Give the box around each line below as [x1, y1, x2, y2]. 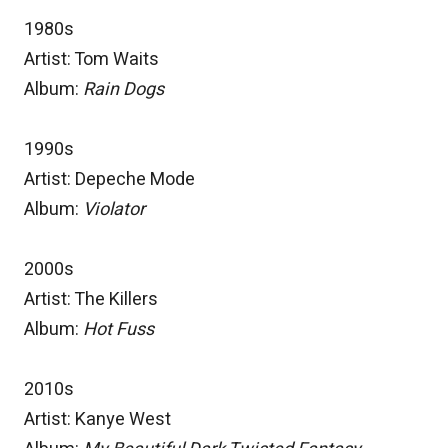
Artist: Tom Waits [24, 46, 159, 74]
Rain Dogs [83, 76, 164, 104]
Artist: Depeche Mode [24, 166, 195, 194]
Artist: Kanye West [24, 406, 171, 434]
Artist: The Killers [24, 286, 158, 314]
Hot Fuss [83, 316, 154, 344]
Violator [83, 196, 145, 224]
